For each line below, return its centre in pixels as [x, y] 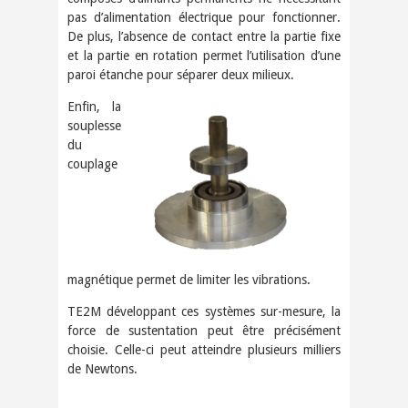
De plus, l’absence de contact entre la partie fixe [204, 36]
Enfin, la [94, 106]
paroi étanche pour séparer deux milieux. [181, 74]
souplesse [94, 125]
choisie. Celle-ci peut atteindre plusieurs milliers [204, 349]
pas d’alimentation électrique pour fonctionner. [204, 17]
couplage [92, 163]
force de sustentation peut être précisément [204, 330]
